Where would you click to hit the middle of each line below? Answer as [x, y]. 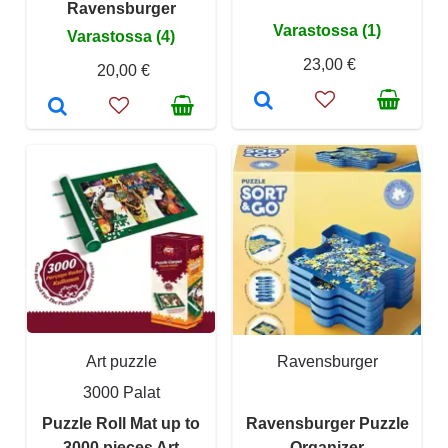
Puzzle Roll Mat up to [121, 424]
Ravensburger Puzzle [327, 424]
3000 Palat [121, 393]
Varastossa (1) [327, 31]
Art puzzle [121, 362]
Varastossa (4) [121, 37]
